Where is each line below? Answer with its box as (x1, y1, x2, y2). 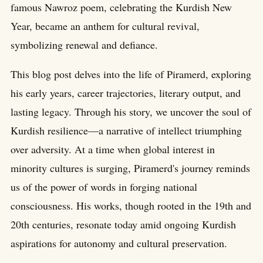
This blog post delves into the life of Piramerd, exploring (11, 67, 251, 82)
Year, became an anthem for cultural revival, (11, 19, 200, 33)
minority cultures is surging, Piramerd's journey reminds (11, 161, 250, 176)
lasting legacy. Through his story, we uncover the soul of (11, 104, 251, 119)
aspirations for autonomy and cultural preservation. (11, 236, 227, 251)
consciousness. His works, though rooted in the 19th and (11, 198, 251, 213)
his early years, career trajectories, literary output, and (11, 86, 241, 100)
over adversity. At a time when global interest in (11, 142, 215, 157)
